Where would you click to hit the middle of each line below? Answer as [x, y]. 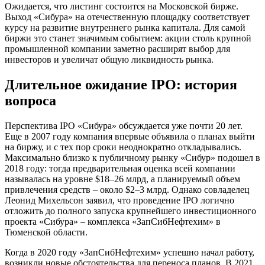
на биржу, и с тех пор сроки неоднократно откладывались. [123, 147]
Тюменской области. [46, 232]
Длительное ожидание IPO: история [121, 84]
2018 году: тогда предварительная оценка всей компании [120, 168]
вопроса [30, 100]
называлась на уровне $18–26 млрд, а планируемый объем [122, 179]
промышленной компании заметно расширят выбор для [117, 49]
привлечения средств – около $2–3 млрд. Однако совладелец [127, 189]
